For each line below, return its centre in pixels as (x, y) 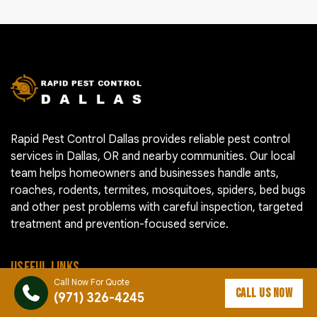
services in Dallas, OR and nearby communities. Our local (153, 157)
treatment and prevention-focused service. (120, 225)
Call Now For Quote (92, 282)
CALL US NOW (264, 293)
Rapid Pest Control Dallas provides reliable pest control (150, 140)
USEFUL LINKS (45, 268)
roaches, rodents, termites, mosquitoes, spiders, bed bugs (158, 191)
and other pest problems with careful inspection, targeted (157, 208)
